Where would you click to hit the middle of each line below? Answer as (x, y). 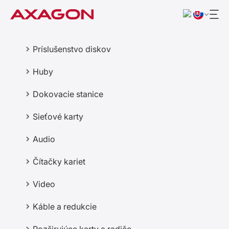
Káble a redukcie (65, 207)
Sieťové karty (58, 117)
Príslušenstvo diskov (72, 49)
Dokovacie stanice (68, 94)
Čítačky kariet (59, 162)
